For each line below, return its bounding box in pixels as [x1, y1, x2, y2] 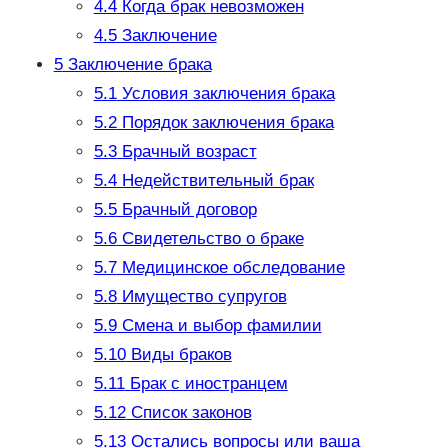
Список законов [125, 403, 252, 423]
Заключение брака [62, 55, 212, 75]
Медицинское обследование [116, 258, 345, 278]
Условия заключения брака [116, 84, 335, 104]
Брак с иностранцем [124, 374, 288, 394]
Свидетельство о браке [116, 229, 304, 249]
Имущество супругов [116, 287, 287, 307]
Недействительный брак [116, 171, 314, 191]
